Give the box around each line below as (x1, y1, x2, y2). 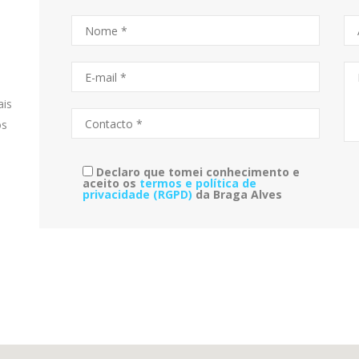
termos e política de (139, 175, 256, 191)
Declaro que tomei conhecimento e (96, 164, 300, 179)
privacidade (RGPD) (83, 187, 192, 202)
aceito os (83, 175, 139, 191)
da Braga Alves (192, 187, 282, 202)
